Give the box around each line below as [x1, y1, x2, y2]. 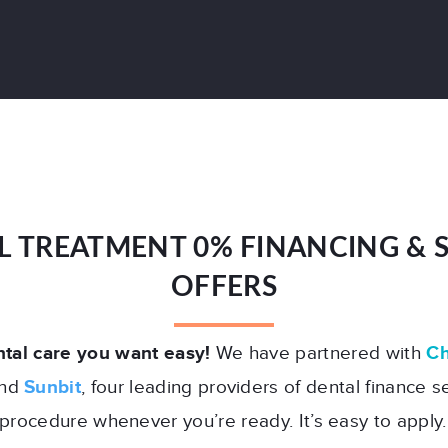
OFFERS [171, 273, 277, 301]
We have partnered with [210, 342, 427, 365]
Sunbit [24, 376, 82, 399]
